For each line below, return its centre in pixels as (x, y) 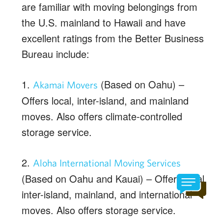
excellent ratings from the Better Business (113, 38)
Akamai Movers (65, 84)
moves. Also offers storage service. (99, 210)
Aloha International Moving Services (107, 163)
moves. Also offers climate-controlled (102, 116)
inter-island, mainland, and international (107, 194)
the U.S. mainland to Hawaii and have (104, 22)
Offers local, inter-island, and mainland (105, 100)
